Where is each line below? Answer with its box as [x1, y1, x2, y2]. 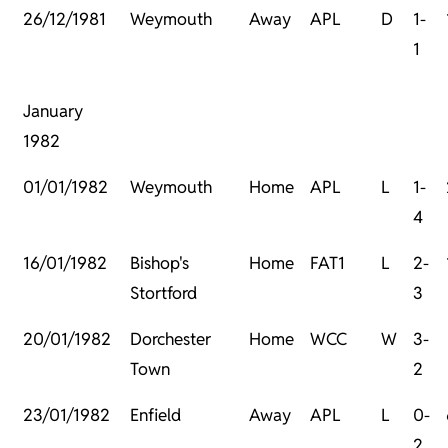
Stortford [130, 282, 197, 305]
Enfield [130, 404, 181, 427]
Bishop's [130, 252, 189, 275]
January [23, 100, 83, 123]
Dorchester [130, 328, 211, 351]
